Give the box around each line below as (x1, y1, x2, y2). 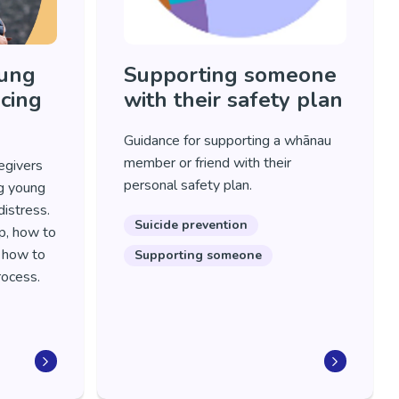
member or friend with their (123, 153, 291, 173)
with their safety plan (123, 85, 343, 114)
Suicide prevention (134, 216, 248, 233)
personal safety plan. (123, 175, 252, 195)
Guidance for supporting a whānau (123, 131, 331, 151)
